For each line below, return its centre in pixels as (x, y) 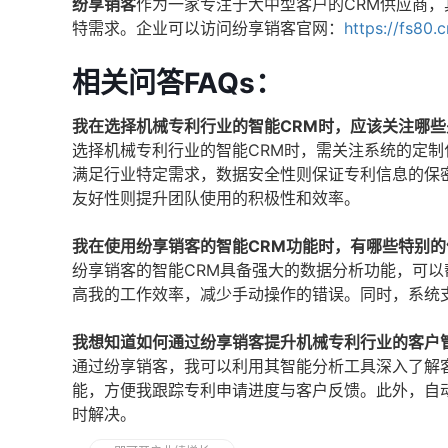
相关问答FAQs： (177, 83)
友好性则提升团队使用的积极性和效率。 (216, 198)
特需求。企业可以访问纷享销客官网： (208, 28)
